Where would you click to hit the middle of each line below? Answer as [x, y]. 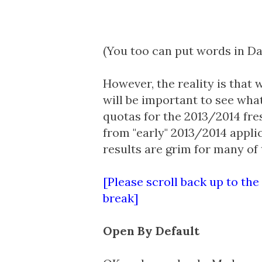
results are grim [147, 149]
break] [120, 198]
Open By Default [151, 231]
